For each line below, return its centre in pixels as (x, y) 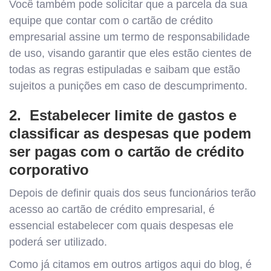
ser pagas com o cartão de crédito (127, 151)
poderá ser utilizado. (58, 242)
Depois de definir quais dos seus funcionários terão (132, 193)
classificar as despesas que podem (130, 133)
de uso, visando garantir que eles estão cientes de (130, 53)
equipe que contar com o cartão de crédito (111, 20)
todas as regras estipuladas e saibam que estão (125, 69)
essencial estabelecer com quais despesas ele (121, 225)
